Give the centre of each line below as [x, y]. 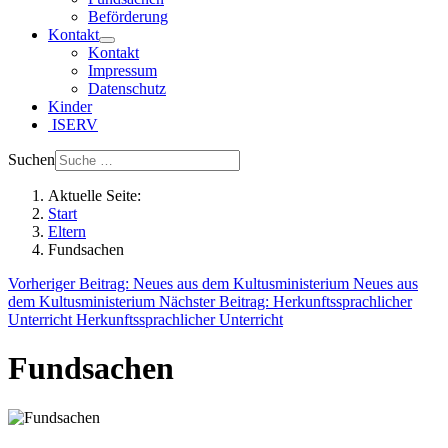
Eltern [67, 231]
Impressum [122, 70]
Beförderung [128, 16]
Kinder [70, 106]
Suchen [31, 159]
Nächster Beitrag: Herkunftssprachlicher [285, 301]
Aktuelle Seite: [98, 195]
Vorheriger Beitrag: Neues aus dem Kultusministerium [180, 283]
